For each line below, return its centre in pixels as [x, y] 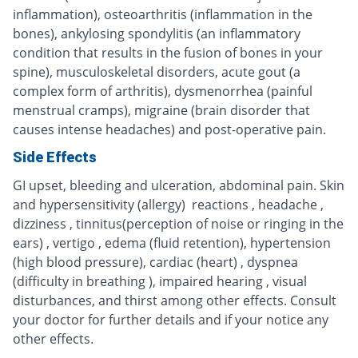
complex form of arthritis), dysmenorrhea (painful [163, 91]
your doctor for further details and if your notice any [171, 320]
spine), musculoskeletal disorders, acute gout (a [157, 72]
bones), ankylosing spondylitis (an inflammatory [157, 34]
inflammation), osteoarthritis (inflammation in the [163, 15]
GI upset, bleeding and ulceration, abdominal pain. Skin [179, 186]
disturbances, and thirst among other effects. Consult [175, 301]
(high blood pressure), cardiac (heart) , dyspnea [155, 263]
